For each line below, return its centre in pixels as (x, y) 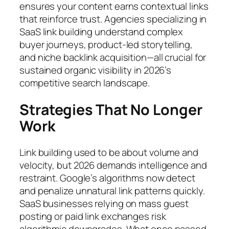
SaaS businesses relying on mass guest (104, 204)
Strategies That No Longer (111, 109)
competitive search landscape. (85, 83)
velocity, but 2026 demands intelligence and (113, 165)
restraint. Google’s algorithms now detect (107, 178)
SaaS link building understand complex (101, 32)
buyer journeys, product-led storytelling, (106, 45)
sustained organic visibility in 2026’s (96, 70)
